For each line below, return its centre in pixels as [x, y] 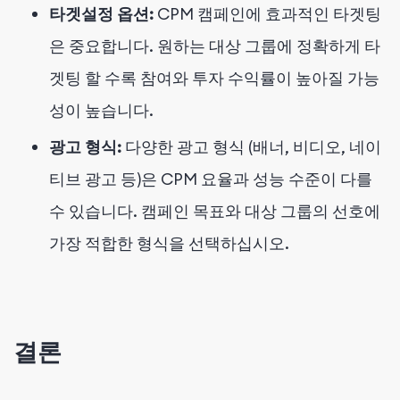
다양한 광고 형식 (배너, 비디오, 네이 [251, 146]
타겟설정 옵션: [101, 13]
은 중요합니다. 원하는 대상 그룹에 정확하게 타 [215, 46]
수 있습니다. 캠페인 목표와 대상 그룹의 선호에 [215, 211]
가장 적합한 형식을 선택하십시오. [169, 243]
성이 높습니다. [101, 110]
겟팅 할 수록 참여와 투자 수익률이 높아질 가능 [214, 78]
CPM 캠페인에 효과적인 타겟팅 [267, 13]
